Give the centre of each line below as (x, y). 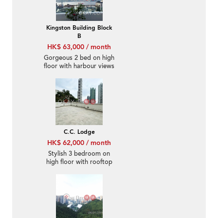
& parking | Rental (79, 171)
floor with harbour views (79, 66)
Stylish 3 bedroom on (79, 154)
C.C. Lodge (79, 132)
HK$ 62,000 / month (79, 143)
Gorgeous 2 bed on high (79, 58)
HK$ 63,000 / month (79, 47)
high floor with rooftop (79, 162)
